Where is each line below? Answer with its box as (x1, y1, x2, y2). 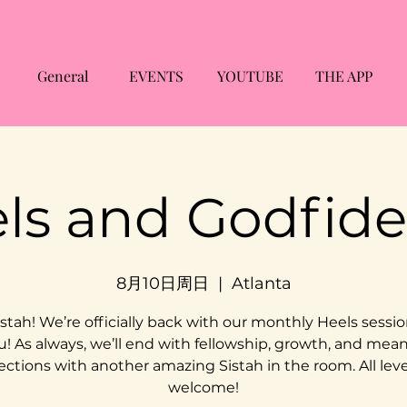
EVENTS (129, 66, 184, 85)
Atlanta (231, 273, 292, 294)
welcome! (168, 379, 239, 397)
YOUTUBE (216, 66, 283, 85)
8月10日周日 (115, 273, 209, 294)
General (36, 66, 89, 85)
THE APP (314, 66, 372, 85)
